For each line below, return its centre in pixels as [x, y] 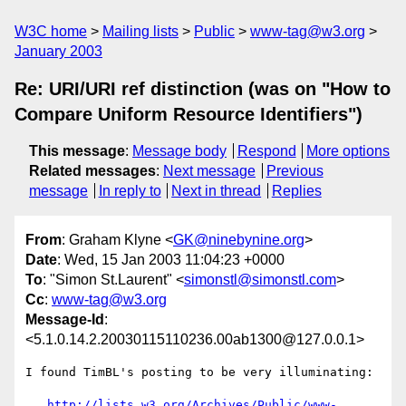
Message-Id [65, 320]
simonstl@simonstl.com [260, 280]
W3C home [51, 31]
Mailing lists [140, 31]
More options [348, 151]
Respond [266, 151]
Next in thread [217, 191]
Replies [296, 191]
